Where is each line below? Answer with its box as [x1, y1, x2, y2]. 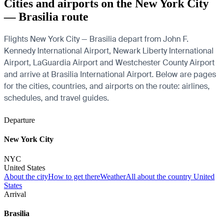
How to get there [48, 172, 100, 181]
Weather [100, 172, 126, 181]
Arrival [4, 190, 26, 198]
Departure [4, 116, 35, 124]
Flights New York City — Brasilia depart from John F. [4, 34, 189, 44]
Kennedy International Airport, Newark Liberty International [4, 46, 214, 56]
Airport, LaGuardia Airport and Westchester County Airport [4, 57, 215, 68]
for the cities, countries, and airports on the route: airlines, [4, 81, 210, 91]
